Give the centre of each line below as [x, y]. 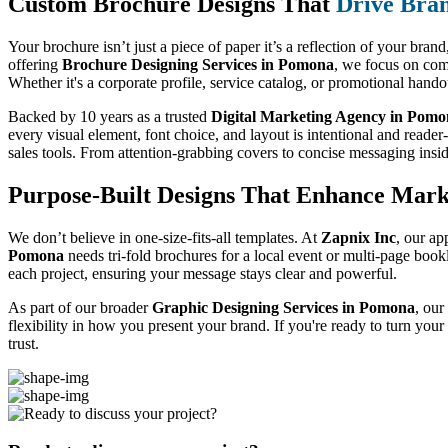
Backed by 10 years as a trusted [109, 116]
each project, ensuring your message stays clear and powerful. [202, 273]
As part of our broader [80, 307]
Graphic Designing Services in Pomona [283, 307]
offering [35, 64]
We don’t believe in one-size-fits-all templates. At [164, 237]
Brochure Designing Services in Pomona [198, 64]
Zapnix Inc [358, 237]
